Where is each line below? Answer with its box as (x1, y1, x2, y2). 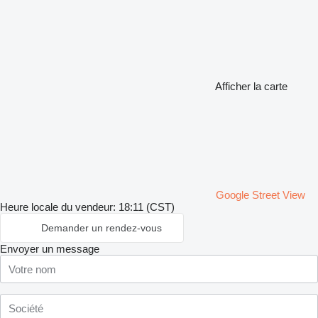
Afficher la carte (215, 80, 287, 92)
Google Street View (216, 189, 305, 201)
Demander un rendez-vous (41, 222, 162, 234)
